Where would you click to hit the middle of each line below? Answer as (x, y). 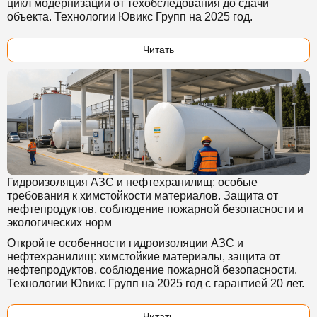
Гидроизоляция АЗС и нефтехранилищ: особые (132, 182)
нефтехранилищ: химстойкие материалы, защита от (144, 257)
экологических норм (59, 223)
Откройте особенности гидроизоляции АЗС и (125, 243)
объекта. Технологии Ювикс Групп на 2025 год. (130, 17)
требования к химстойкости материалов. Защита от (143, 196)
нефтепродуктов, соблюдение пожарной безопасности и (155, 209)
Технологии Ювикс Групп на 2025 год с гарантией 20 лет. (156, 283)
